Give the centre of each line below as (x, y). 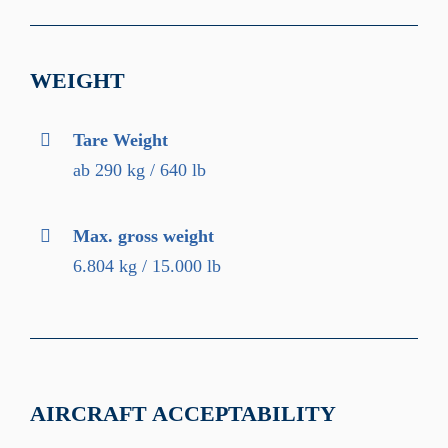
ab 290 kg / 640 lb (140, 169)
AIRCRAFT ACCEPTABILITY (183, 414)
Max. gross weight (144, 235)
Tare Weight (121, 139)
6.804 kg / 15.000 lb (147, 265)
